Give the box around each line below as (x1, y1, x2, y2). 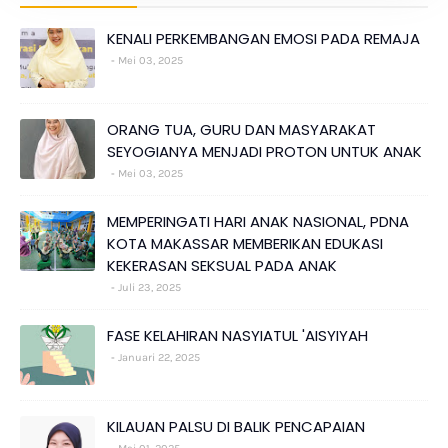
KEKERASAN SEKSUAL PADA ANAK (107, 255, 337, 277)
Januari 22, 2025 (118, 351, 200, 365)
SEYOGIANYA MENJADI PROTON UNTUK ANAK (107, 141, 422, 163)
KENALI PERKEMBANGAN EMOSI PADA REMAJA (107, 28, 420, 50)
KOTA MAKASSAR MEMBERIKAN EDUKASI (107, 233, 383, 255)
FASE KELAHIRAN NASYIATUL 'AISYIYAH (107, 325, 368, 347)
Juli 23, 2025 (118, 281, 181, 295)
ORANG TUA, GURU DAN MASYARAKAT (107, 119, 376, 141)
